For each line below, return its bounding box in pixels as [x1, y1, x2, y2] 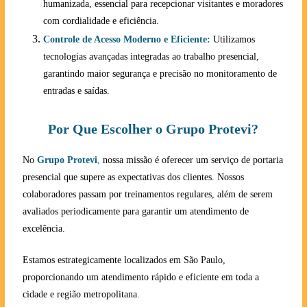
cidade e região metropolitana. [22, 289, 140, 299]
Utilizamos [210, 34, 255, 45]
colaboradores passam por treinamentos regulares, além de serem [22, 189, 273, 199]
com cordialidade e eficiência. [42, 16, 159, 26]
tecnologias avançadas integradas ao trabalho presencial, [42, 51, 259, 62]
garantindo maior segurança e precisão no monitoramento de [42, 69, 277, 79]
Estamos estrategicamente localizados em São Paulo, [22, 255, 225, 265]
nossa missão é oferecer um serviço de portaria [99, 155, 283, 165]
